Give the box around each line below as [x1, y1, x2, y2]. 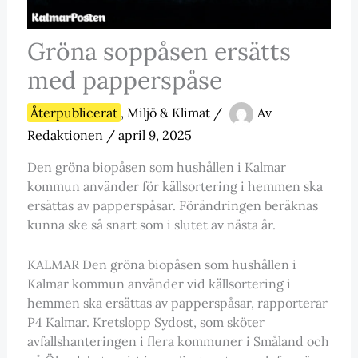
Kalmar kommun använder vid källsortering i [26, 275, 291, 292]
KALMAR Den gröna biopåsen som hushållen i [26, 256, 296, 272]
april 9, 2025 [117, 127, 192, 144]
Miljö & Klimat [126, 105, 210, 121]
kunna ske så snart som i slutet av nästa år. [26, 217, 276, 233]
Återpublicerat [30, 105, 117, 121]
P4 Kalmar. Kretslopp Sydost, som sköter [26, 313, 265, 330]
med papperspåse [26, 65, 222, 96]
